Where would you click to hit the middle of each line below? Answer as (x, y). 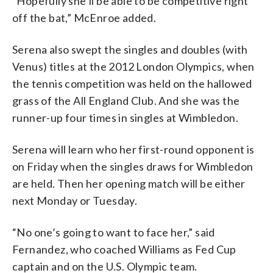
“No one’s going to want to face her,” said (114, 232)
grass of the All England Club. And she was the (126, 100)
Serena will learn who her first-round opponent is (133, 149)
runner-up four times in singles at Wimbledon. (125, 117)
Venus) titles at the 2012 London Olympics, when (133, 66)
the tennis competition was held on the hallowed (132, 83)
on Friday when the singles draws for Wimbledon (133, 166)
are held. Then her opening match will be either (129, 183)
